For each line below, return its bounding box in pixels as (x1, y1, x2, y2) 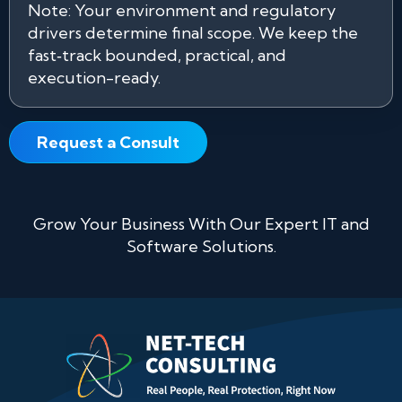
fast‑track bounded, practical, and (28, 45, 286, 66)
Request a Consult (37, 132, 179, 153)
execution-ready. (28, 67, 161, 88)
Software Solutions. (126, 236, 276, 257)
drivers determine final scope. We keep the (28, 22, 358, 43)
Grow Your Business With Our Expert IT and (32, 214, 370, 234)
